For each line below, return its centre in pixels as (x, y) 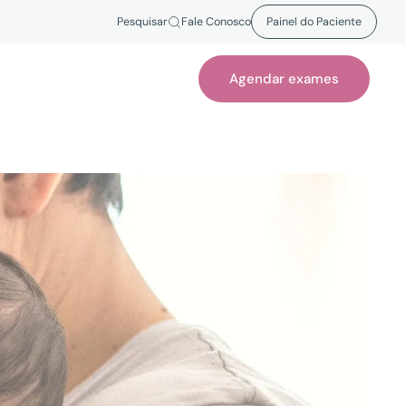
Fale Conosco (216, 22)
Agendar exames (284, 78)
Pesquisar (142, 22)
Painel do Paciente (314, 22)
